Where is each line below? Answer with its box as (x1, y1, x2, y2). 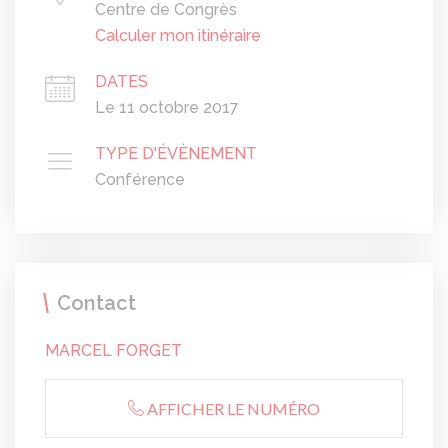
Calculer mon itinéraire (95, 26, 261, 46)
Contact (57, 291, 136, 316)
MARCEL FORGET (45, 341, 182, 361)
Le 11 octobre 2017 (95, 98, 239, 118)
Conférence (95, 170, 185, 190)
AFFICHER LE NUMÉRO (147, 399, 320, 419)
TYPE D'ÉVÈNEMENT (95, 144, 257, 164)
